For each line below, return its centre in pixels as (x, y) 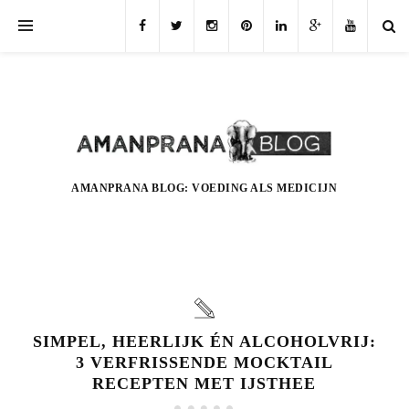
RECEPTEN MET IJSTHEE (204, 383)
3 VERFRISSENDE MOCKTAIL (204, 362)
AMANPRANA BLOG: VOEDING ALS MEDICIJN (204, 188)
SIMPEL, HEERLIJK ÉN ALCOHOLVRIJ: (204, 341)
